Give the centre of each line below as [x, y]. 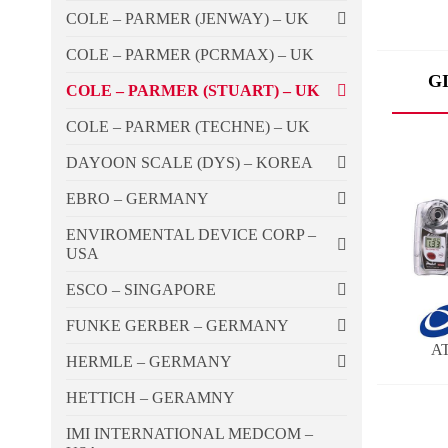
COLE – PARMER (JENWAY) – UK [187, 19]
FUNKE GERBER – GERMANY [177, 326]
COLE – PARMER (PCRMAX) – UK [190, 55]
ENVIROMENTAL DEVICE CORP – [191, 235]
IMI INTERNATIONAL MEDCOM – [189, 434]
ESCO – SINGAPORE [141, 290]
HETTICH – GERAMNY [150, 398]
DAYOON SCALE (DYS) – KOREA [189, 163]
